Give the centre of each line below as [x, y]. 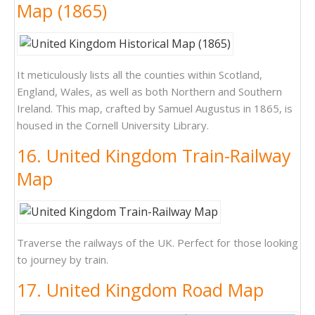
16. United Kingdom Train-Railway [154, 155]
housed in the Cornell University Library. [113, 125]
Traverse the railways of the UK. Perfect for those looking [157, 242]
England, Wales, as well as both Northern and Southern [149, 91]
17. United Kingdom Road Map [140, 289]
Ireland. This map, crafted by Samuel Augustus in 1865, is [155, 108]
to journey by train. [63, 259]
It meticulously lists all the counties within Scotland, [140, 74]
